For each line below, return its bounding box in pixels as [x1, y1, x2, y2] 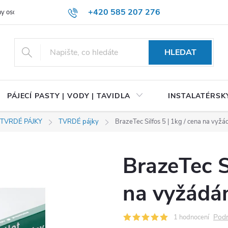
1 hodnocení [174, 213, 209, 222]
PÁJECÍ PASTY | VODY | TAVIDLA [7, 91, 131, 101]
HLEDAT [164, 47, 196, 58]
